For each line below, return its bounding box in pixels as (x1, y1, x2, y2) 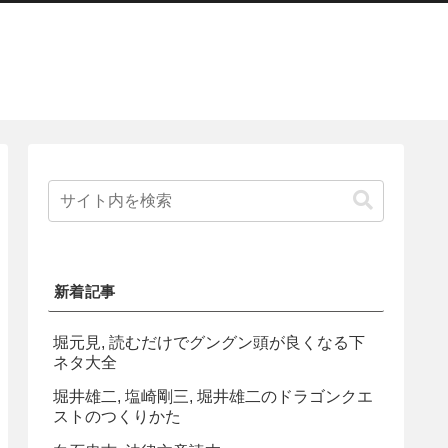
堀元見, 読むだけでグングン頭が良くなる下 (53, 333, 365, 351)
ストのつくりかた (53, 408, 181, 426)
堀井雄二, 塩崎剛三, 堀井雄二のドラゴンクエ (53, 388, 373, 406)
